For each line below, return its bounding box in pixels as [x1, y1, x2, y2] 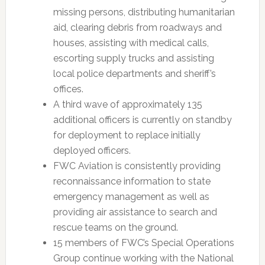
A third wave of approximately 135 [53, 99, 202, 110]
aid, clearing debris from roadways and [53, 22, 222, 33]
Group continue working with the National [53, 253, 234, 264]
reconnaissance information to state [53, 176, 211, 187]
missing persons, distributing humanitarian [53, 7, 235, 18]
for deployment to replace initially [53, 130, 201, 141]
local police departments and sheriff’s [53, 68, 216, 79]
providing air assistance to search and [53, 206, 217, 218]
